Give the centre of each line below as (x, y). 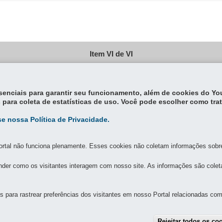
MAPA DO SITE (105, 180)
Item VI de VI (111, 54)
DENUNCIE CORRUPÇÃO (186, 180)
